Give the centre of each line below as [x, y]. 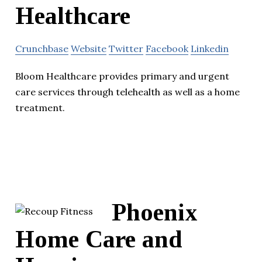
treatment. [40, 108]
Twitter [126, 49]
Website [89, 49]
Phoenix [155, 212]
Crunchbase [42, 49]
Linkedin [210, 49]
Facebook [167, 49]
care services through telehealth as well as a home [127, 92]
